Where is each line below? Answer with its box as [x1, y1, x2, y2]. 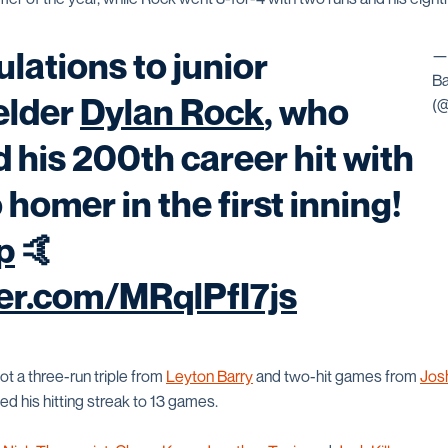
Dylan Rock [80, 90, 264, 133]
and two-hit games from [253, 366, 420, 386]
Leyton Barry [166, 366, 253, 386]
